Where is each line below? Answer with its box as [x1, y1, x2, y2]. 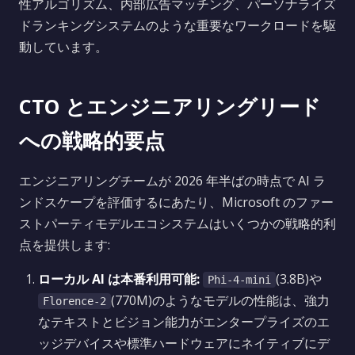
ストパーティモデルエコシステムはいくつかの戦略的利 [19, 215, 336, 232]
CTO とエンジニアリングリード [19, 93, 321, 120]
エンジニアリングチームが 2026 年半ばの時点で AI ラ [19, 172, 326, 189]
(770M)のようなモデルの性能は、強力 [111, 292, 330, 309]
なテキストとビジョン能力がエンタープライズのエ [38, 313, 330, 330]
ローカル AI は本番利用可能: [38, 270, 200, 288]
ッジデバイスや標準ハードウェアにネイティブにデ [38, 334, 330, 352]
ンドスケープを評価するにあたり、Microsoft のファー [19, 193, 334, 211]
